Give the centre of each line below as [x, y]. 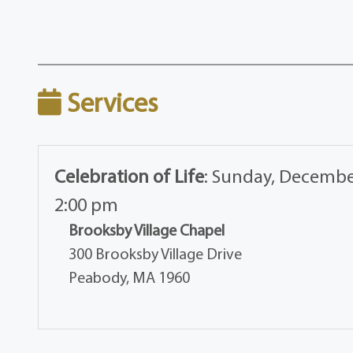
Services [110, 102]
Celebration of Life [130, 176]
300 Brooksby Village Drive [156, 254]
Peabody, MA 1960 [130, 277]
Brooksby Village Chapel [147, 230]
